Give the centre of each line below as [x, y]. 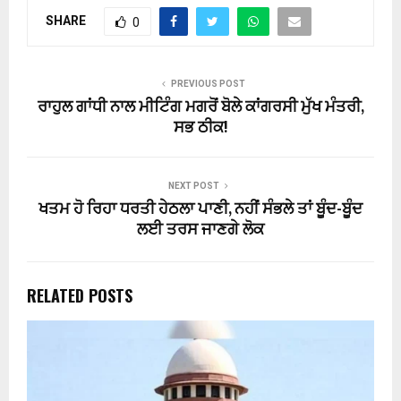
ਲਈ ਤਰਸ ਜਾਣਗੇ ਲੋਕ [200, 230]
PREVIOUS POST [208, 84]
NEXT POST [193, 186]
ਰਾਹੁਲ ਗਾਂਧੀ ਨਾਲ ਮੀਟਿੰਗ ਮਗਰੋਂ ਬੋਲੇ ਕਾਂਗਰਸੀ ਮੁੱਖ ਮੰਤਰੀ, [200, 108]
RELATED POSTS [80, 296]
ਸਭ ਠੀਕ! [200, 128]
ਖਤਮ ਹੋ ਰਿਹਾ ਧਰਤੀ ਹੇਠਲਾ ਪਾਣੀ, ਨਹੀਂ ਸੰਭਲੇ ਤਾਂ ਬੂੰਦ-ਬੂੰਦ [200, 210]
